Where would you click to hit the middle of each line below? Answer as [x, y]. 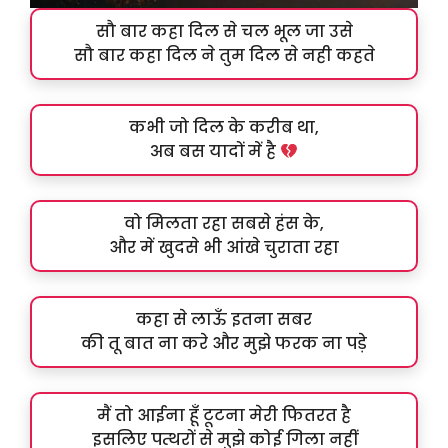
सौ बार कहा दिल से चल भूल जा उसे [224, 32]
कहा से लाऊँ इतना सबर [224, 320]
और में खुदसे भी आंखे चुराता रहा [224, 248]
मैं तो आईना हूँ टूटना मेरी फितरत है [224, 416]
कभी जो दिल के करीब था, [224, 128]
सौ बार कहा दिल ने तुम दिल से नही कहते [224, 56]
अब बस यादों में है [214, 152]
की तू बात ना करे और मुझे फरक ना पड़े [224, 344]
